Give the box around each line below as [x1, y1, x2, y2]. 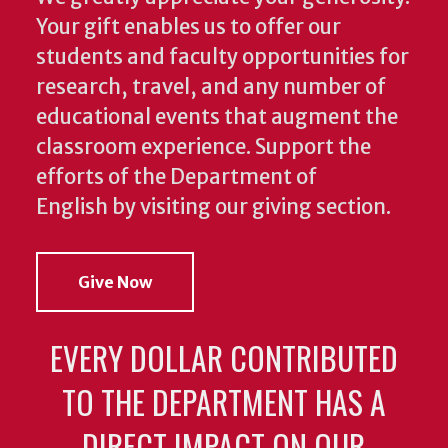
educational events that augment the [36, 104, 398, 131]
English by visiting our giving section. [36, 194, 395, 221]
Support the [255, 134, 371, 161]
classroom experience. [36, 134, 251, 161]
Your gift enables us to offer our [36, 14, 341, 41]
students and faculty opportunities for [36, 44, 409, 71]
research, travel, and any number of [36, 74, 386, 101]
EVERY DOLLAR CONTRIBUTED [49, 334, 398, 382]
